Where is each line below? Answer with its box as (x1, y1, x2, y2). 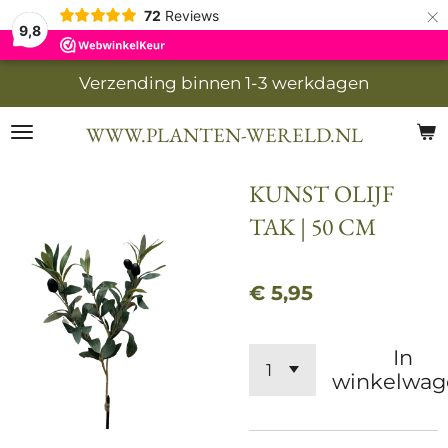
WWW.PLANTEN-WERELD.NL (85, 120, 363, 148)
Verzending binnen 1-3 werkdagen (79, 73, 369, 94)
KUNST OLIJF (249, 177, 394, 209)
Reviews (164, 6, 219, 24)
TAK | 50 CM (249, 210, 376, 242)
